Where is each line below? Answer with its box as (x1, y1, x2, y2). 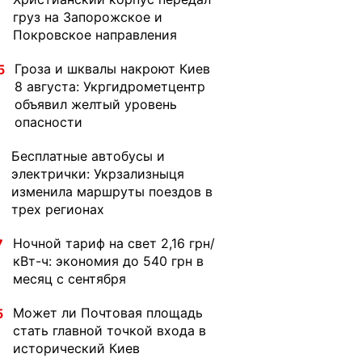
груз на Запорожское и (13, 9, 162, 25)
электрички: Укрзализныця (11, 166, 184, 182)
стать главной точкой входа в (13, 322, 206, 339)
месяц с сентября (13, 271, 126, 287)
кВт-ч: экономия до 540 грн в (13, 253, 204, 269)
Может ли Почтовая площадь (13, 305, 203, 321)
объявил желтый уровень (15, 96, 177, 112)
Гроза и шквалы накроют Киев (15, 61, 210, 77)
